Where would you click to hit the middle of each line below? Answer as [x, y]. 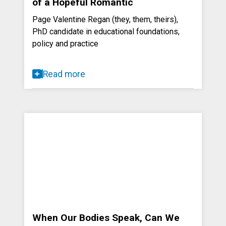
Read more [64, 74]
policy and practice [65, 43]
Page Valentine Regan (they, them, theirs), [105, 19]
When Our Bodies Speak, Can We [106, 217]
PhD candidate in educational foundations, [106, 31]
